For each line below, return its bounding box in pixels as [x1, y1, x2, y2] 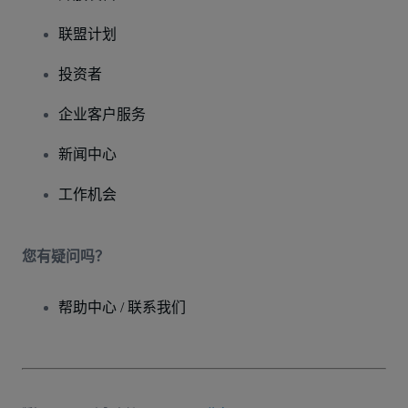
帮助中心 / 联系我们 [58, 299, 186, 315]
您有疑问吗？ [22, 248, 109, 264]
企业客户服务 [58, 106, 146, 122]
